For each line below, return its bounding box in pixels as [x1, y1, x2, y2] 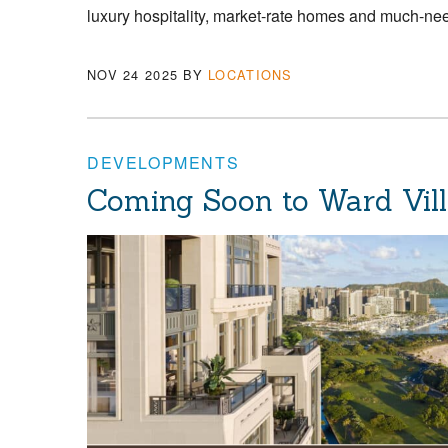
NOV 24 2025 [87, 65, 179, 85]
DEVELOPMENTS [87, 151, 240, 175]
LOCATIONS [208, 65, 293, 85]
